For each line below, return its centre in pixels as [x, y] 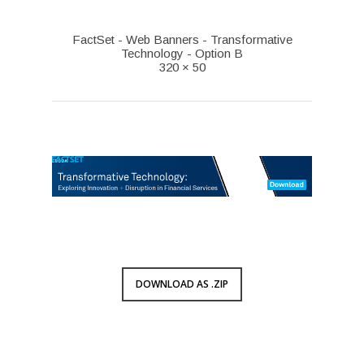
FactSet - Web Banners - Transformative [182, 39]
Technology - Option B [182, 53]
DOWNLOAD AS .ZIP [182, 284]
